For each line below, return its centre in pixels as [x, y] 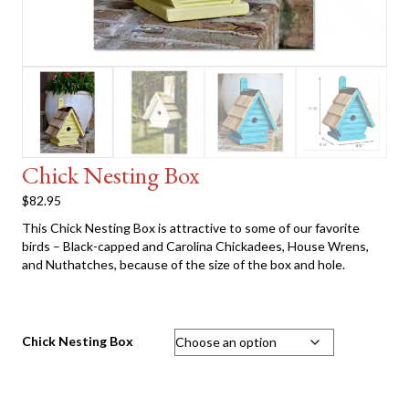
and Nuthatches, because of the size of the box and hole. [184, 264]
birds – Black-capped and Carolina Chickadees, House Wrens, [195, 246]
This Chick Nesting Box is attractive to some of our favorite [191, 228]
